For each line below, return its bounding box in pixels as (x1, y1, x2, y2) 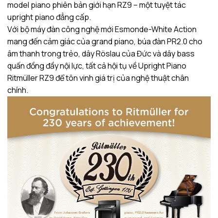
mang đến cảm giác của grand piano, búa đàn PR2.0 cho (7, 36, 202, 47)
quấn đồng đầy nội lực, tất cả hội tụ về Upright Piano (7, 60, 186, 71)
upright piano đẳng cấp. (7, 11, 91, 22)
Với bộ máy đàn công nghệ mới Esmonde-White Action (7, 23, 197, 35)
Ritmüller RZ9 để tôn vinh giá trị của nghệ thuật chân (7, 72, 189, 83)
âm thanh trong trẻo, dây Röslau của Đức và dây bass (7, 48, 195, 59)
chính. (7, 84, 28, 95)
